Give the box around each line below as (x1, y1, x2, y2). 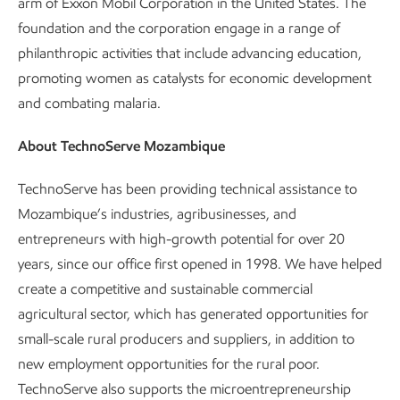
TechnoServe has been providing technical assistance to (18, 180, 357, 197)
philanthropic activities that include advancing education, (18, 45, 362, 62)
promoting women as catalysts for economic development (18, 70, 371, 87)
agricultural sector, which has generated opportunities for (18, 305, 369, 322)
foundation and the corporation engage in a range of (18, 20, 340, 37)
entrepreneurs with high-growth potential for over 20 (18, 230, 345, 247)
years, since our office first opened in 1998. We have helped (18, 255, 382, 272)
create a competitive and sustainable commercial (18, 280, 312, 297)
